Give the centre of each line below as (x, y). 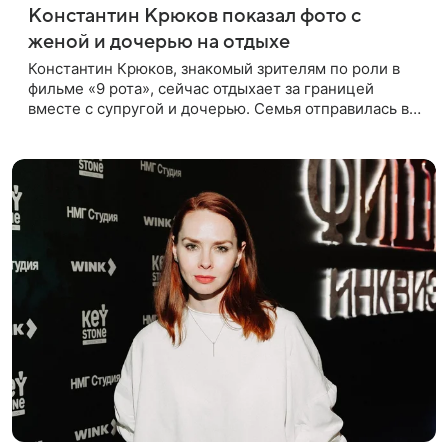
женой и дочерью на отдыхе (159, 41)
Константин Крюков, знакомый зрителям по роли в (214, 68)
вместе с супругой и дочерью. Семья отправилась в (218, 108)
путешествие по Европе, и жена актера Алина (197, 128)
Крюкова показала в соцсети (133, 148)
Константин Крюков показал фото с (194, 15)
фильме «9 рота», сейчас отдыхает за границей (201, 88)
